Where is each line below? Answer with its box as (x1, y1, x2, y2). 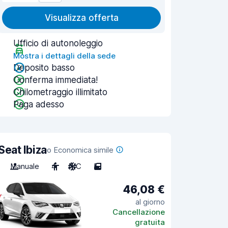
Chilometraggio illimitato (13, 87, 107, 97)
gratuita (135, 217, 165, 227)
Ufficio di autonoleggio (13, 38, 103, 48)
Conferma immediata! (13, 75, 98, 85)
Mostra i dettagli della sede (13, 51, 116, 61)
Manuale (10, 161, 39, 171)
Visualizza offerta (44, 13, 119, 23)
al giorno (135, 196, 165, 207)
